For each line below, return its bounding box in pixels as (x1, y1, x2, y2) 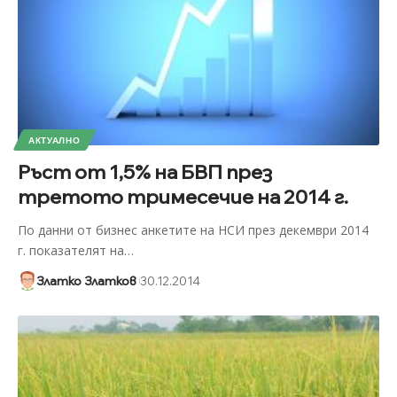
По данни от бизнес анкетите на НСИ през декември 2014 (17, 221, 369, 238)
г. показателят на (17, 241, 124, 259)
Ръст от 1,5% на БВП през (17, 159, 272, 184)
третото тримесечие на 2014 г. (17, 183, 348, 209)
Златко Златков (35, 273, 136, 288)
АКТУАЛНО (27, 134, 81, 145)
